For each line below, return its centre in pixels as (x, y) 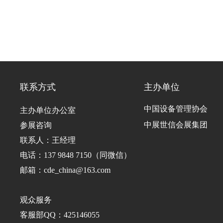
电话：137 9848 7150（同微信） (76, 155)
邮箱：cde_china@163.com (65, 170)
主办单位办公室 (48, 111)
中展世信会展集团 (176, 125)
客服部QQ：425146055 (60, 215)
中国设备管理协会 (176, 109)
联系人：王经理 (48, 140)
